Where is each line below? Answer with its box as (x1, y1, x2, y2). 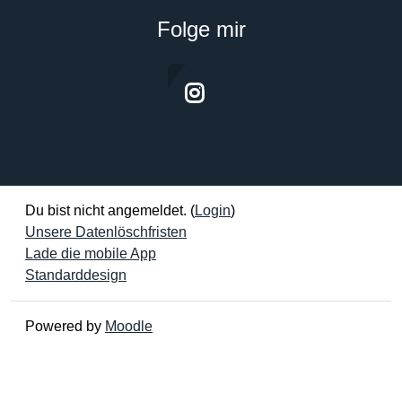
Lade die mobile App (25, 246, 156, 261)
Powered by (25, 319, 105, 334)
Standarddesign (25, 267, 127, 283)
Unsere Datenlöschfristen (25, 224, 187, 240)
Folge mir (156, 17, 246, 41)
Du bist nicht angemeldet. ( (25, 203, 195, 218)
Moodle (105, 319, 153, 334)
